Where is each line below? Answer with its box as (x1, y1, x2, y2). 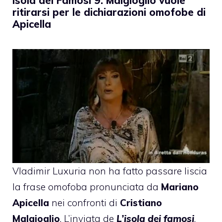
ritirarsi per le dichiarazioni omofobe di (12, 6, 206, 19)
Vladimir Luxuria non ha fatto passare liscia (12, 165, 207, 177)
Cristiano (120, 196, 162, 209)
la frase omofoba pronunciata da (12, 180, 161, 193)
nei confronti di (49, 196, 120, 209)
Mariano (161, 180, 199, 193)
